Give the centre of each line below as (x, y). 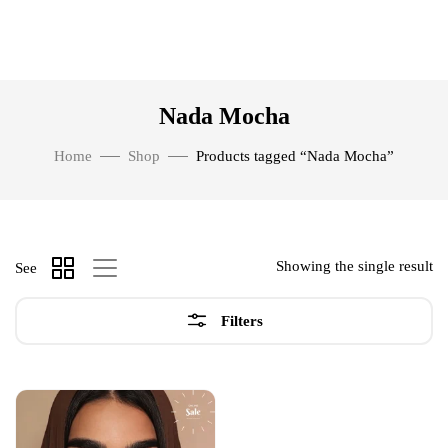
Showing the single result (354, 266)
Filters (242, 321)
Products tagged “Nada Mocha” (295, 156)
